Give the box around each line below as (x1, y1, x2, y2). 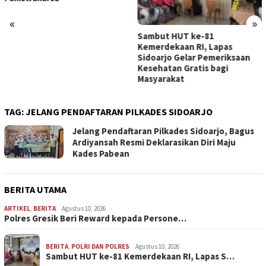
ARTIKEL (4, 204, 30, 213)
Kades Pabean (72, 147, 129, 159)
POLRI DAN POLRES (71, 242, 129, 251)
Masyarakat (4, 72, 52, 84)
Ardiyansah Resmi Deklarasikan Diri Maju (72, 136, 236, 148)
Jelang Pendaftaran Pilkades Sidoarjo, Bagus (72, 125, 254, 137)
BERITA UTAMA (4, 183, 66, 195)
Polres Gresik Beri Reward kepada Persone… (4, 212, 186, 224)
